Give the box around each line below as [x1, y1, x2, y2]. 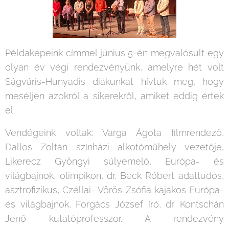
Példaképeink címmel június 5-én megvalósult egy [5, 48, 224, 59]
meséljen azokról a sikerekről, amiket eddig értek [5, 90, 224, 102]
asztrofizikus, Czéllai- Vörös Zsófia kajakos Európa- [5, 185, 224, 196]
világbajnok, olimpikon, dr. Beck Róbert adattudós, [5, 170, 224, 181]
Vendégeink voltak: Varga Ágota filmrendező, [5, 127, 224, 139]
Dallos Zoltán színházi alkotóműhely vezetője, [5, 142, 224, 153]
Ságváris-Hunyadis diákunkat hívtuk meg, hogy [5, 76, 224, 87]
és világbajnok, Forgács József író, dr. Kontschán [5, 199, 224, 210]
